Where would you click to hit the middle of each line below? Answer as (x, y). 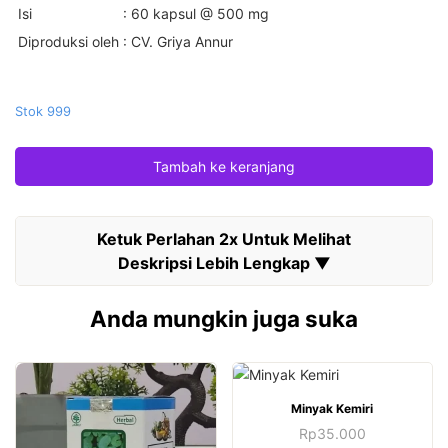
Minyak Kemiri (332, 408)
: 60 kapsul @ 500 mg (196, 13)
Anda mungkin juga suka (224, 318)
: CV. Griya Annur (178, 41)
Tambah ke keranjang (224, 166)
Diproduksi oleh (68, 41)
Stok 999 (43, 111)
